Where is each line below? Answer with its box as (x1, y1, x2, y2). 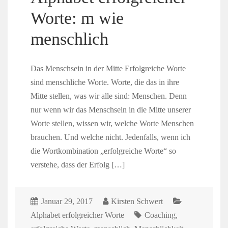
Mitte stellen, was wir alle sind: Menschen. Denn (30, 92, 187, 101)
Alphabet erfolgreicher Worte (30, 210, 124, 219)
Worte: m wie (30, 8, 124, 27)
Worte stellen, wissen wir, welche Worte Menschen (30, 119, 194, 128)
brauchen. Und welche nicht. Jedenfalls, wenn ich (30, 133, 190, 142)
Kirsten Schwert (111, 196, 163, 206)
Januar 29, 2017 (41, 196, 93, 206)
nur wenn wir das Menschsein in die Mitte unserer (30, 105, 191, 115)
